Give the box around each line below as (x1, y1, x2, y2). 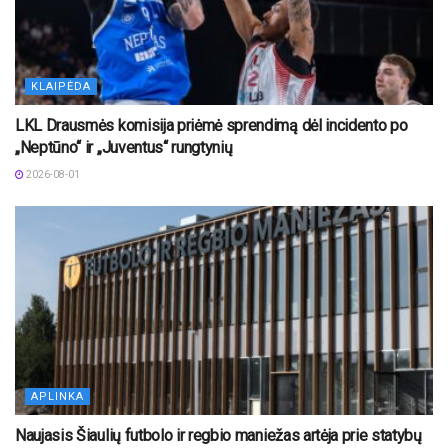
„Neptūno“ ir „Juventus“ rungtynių (15, 137, 233, 157)
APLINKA (31, 389, 84, 403)
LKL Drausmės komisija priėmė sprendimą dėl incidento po (15, 115, 408, 135)
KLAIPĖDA (31, 79, 91, 93)
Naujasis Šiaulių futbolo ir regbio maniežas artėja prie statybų (15, 425, 422, 445)
